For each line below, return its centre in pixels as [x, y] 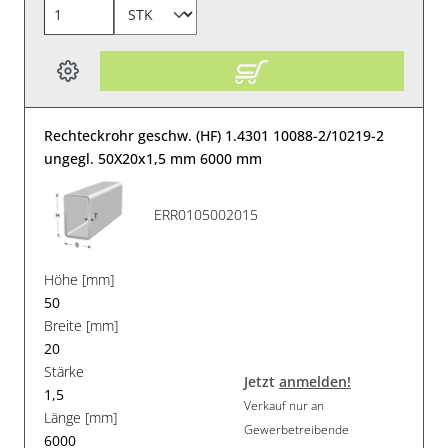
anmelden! [315, 382]
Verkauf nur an [284, 406]
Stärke [64, 371]
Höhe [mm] [79, 279]
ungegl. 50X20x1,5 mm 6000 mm [153, 158]
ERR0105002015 [206, 215]
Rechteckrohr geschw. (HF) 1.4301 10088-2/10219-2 [214, 135]
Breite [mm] [81, 325]
